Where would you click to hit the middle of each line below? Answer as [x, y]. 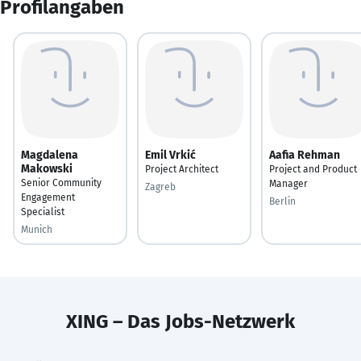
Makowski [47, 168]
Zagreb [160, 187]
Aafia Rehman [305, 155]
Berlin [282, 201]
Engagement [48, 197]
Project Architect [182, 169]
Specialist [43, 212]
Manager [288, 183]
